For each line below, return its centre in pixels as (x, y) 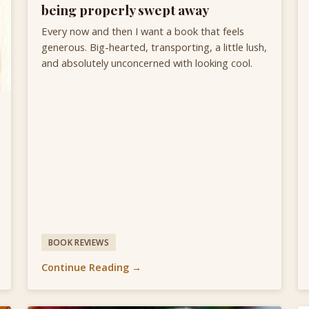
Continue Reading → (91, 268)
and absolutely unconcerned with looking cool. (147, 63)
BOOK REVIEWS (78, 242)
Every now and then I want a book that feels (143, 31)
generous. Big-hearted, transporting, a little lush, (154, 47)
